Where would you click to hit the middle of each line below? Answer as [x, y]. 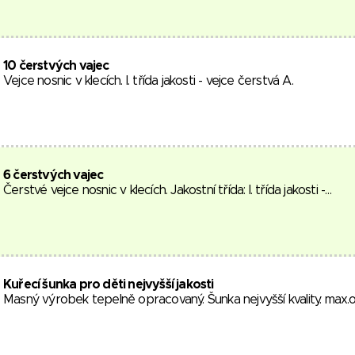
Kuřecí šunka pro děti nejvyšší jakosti [109, 284]
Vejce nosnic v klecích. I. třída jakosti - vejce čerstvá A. [148, 81]
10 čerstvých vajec [56, 66]
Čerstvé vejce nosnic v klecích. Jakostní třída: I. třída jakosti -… [168, 190]
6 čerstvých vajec [53, 175]
